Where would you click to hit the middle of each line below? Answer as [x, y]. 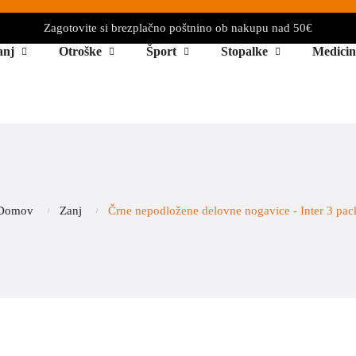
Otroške [81, 51]
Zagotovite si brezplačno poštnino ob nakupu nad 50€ [178, 28]
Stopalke [245, 51]
